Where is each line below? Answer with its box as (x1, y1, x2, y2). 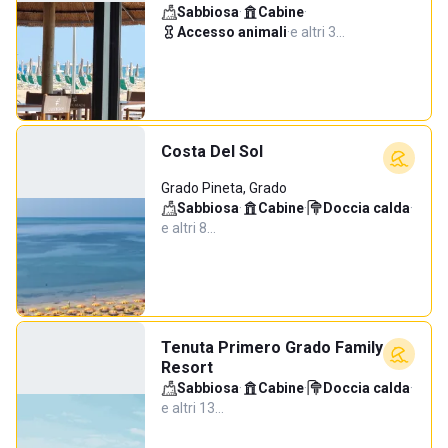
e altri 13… (161, 400, 224, 416)
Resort (161, 358, 213, 377)
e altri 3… (290, 24, 345, 40)
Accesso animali (177, 24, 287, 40)
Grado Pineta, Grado (161, 180, 287, 196)
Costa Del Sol (161, 142, 263, 161)
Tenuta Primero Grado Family (161, 338, 383, 357)
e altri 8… (161, 220, 216, 236)
